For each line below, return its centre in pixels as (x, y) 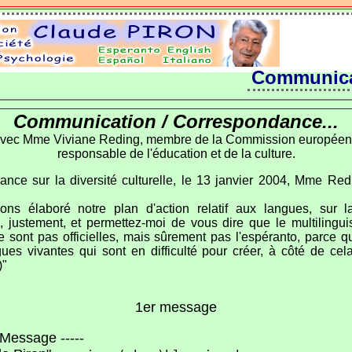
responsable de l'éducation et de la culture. (176, 153)
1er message (176, 307)
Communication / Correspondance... (176, 121)
